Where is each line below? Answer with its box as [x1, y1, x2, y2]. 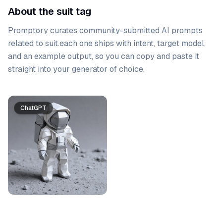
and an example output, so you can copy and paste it [8, 51, 199, 61]
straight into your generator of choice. [8, 64, 145, 74]
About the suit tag [8, 5, 91, 18]
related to [8, 38, 45, 49]
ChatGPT [20, 104, 47, 112]
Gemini [127, 104, 148, 112]
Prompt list [7, 96, 49, 106]
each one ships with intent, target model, [59, 38, 206, 49]
